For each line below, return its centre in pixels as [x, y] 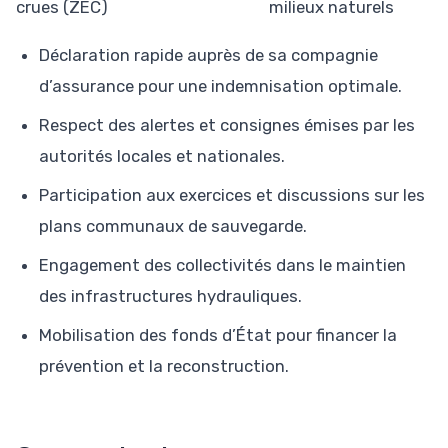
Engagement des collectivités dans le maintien [222, 264]
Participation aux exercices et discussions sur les [232, 194]
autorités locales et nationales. [162, 155]
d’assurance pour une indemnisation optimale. [220, 85]
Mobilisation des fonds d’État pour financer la [218, 334]
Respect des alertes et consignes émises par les [227, 124]
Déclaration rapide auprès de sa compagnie [208, 54]
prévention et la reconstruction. [164, 365]
